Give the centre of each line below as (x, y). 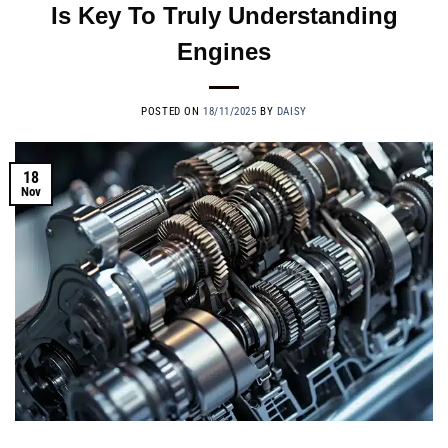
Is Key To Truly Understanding (224, 16)
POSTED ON (172, 112)
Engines (224, 52)
